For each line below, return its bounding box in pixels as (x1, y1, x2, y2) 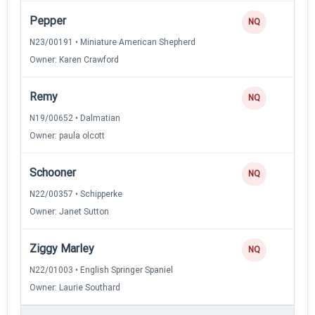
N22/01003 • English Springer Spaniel (30, 264, 173, 275)
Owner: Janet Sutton (30, 206, 109, 217)
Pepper (30, 13, 66, 27)
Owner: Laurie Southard (30, 282, 120, 292)
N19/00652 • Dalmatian (30, 112, 120, 123)
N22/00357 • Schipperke (30, 188, 122, 199)
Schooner (30, 165, 76, 179)
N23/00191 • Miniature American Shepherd (30, 37, 195, 47)
